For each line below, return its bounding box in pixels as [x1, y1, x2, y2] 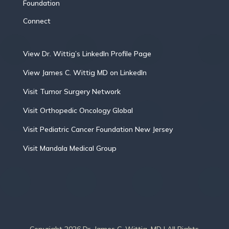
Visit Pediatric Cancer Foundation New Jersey [22, 124, 173, 134]
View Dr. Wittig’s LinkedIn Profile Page [22, 49, 151, 58]
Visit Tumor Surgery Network [22, 86, 121, 96]
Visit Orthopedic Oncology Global [22, 105, 133, 115]
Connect [22, 16, 51, 26]
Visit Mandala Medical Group [22, 143, 117, 153]
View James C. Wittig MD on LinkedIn [22, 67, 147, 77]
